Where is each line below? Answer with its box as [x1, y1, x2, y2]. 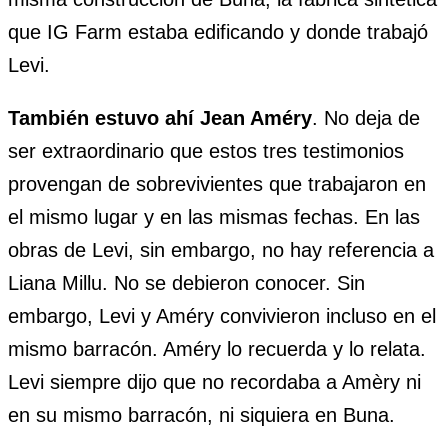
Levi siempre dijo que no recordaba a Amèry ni [8, 370, 421, 393]
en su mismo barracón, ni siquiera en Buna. [8, 403, 395, 426]
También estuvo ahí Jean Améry [8, 106, 312, 129]
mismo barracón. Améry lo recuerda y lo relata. [8, 337, 426, 360]
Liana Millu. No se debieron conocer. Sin [8, 271, 365, 294]
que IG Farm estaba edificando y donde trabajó [8, 20, 428, 43]
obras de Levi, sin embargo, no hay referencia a [8, 238, 434, 261]
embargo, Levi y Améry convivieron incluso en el [8, 304, 436, 327]
